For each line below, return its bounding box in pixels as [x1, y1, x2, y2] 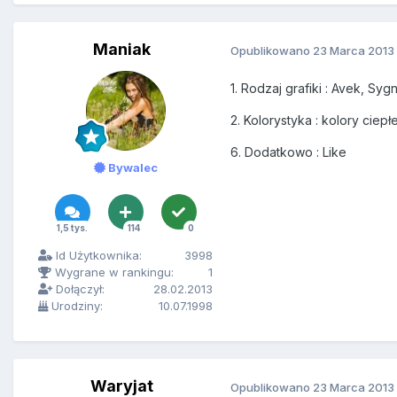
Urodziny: [48, 299, 103, 314]
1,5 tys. [56, 222, 88, 234]
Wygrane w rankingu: [51, 265, 174, 280]
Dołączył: [52, 282, 105, 297]
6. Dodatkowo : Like [230, 144, 346, 160]
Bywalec [105, 160, 158, 175]
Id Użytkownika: [52, 248, 142, 263]
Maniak [93, 40, 151, 59]
